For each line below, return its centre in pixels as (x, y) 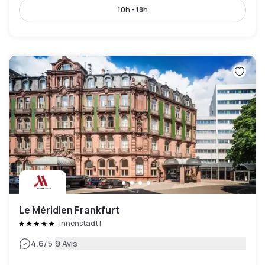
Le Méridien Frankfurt (69, 210)
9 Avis (66, 244)
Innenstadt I (80, 224)
